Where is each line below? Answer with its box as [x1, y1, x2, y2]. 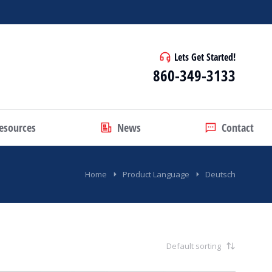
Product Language [123, 169, 189, 180]
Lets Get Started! [174, 50, 236, 64]
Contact [222, 120, 254, 135]
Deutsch [205, 169, 236, 180]
